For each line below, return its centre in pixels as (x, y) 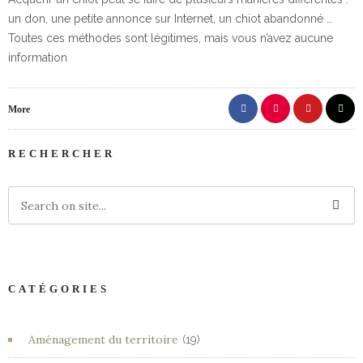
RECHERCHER (62, 154)
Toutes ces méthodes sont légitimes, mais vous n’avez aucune (171, 38)
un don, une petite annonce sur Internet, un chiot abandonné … (170, 19)
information (38, 58)
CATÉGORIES (59, 289)
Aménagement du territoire (103, 340)
